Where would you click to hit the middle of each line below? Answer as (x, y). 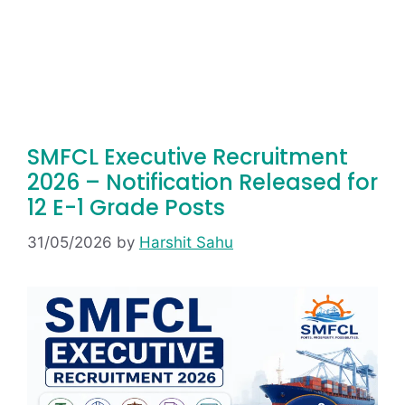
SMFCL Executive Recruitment (188, 157)
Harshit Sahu (186, 242)
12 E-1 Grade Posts (126, 207)
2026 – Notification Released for (202, 182)
